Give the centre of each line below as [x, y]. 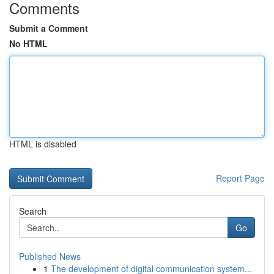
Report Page [240, 178]
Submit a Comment [49, 28]
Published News [50, 256]
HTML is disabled [43, 144]
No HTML [28, 43]
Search [33, 211]
